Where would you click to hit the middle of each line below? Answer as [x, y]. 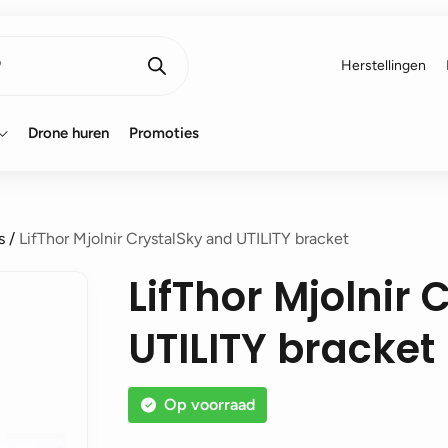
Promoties [164, 133]
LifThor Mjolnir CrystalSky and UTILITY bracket [184, 238]
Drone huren [68, 133]
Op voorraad [209, 404]
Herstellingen [383, 65]
